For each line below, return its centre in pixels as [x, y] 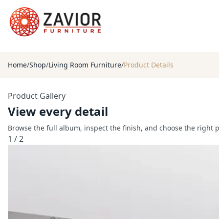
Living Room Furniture [85, 65]
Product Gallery [37, 96]
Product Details [149, 65]
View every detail [58, 111]
